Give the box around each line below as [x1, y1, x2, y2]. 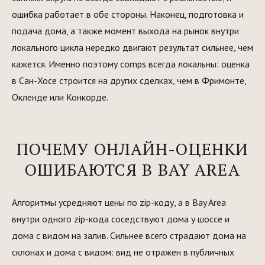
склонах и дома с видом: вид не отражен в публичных [12, 246, 234, 258]
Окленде [12, 91, 47, 103]
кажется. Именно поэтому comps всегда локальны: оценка [12, 58, 250, 70]
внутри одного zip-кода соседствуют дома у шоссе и [12, 213, 230, 225]
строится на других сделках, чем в [57, 75, 202, 86]
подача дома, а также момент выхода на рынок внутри [12, 25, 239, 37]
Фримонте [202, 75, 244, 86]
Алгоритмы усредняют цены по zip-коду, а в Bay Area [12, 196, 226, 208]
